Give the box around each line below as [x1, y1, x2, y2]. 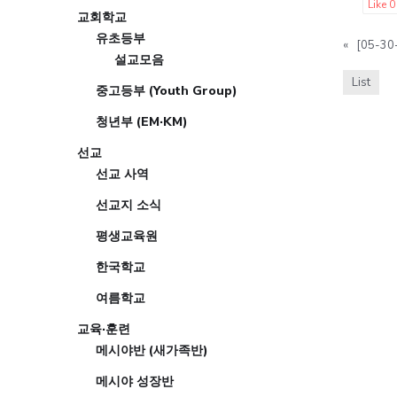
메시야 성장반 [96, 373, 174, 391]
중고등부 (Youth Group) [96, 82, 237, 100]
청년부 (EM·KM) [96, 113, 188, 131]
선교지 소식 [96, 197, 161, 214]
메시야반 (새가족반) [96, 342, 208, 360]
